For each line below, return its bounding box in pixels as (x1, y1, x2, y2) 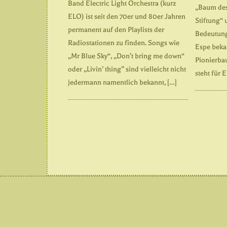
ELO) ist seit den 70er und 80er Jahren (68, 12, 185, 21)
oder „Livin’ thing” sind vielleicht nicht (68, 64, 186, 73)
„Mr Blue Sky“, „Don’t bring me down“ (68, 51, 184, 60)
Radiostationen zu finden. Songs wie (68, 38, 179, 47)
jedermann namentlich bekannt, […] (68, 78, 177, 87)
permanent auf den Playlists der (68, 25, 164, 34)
